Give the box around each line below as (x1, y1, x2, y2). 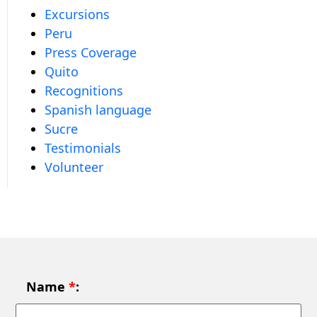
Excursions (45, 6, 110, 23)
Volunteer (45, 158, 103, 175)
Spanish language (45, 101, 151, 118)
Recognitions (45, 82, 123, 99)
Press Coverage (45, 44, 137, 61)
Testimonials (45, 139, 121, 156)
